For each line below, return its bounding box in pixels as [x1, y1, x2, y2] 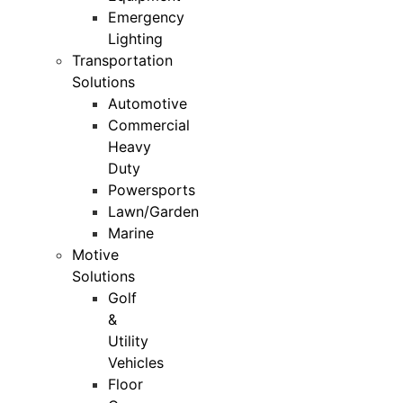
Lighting [108, 30, 163, 49]
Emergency [108, 8, 184, 27]
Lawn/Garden [108, 202, 199, 221]
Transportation [72, 51, 173, 70]
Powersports [108, 181, 195, 200]
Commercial [108, 116, 190, 135]
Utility [108, 332, 148, 351]
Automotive [108, 94, 187, 113]
